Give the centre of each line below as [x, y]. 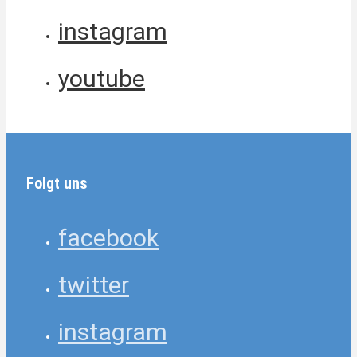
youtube [102, 78]
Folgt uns [57, 184]
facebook [108, 237]
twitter [94, 284]
